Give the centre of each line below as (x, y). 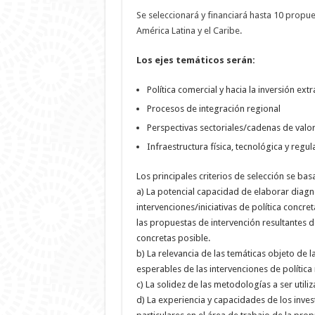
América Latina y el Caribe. (189, 31)
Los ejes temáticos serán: (195, 60)
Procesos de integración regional (213, 109)
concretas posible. (173, 238)
